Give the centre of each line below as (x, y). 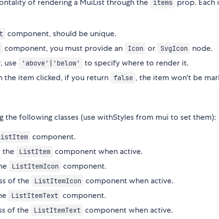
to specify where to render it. (136, 63)
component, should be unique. (61, 34)
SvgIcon (174, 49)
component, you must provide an (64, 48)
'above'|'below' (51, 63)
